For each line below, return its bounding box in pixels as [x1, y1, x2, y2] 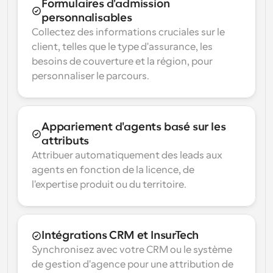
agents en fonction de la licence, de [32, 165, 194, 175]
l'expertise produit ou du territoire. [32, 179, 186, 190]
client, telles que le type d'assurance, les [32, 41, 213, 52]
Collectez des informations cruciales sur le [32, 27, 225, 38]
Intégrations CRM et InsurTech [41, 229, 199, 241]
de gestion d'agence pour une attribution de [32, 259, 233, 270]
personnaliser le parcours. [32, 71, 149, 82]
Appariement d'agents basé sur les [41, 121, 226, 133]
